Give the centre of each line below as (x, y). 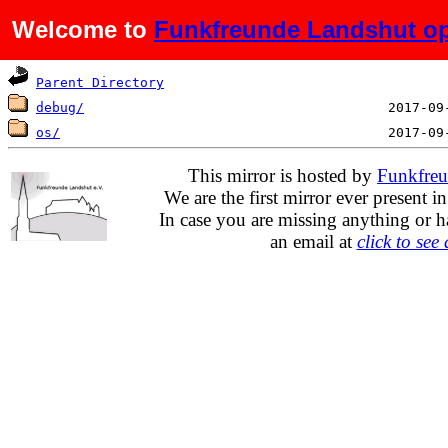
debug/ (60, 107)
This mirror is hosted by (282, 175)
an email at (313, 241)
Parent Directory (100, 82)
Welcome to (83, 29)
